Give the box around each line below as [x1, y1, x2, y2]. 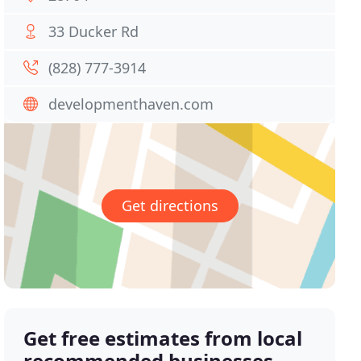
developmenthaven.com [48, 94, 214, 114]
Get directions [121, 196, 218, 216]
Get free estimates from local [23, 325, 303, 352]
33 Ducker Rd [48, 22, 139, 41]
